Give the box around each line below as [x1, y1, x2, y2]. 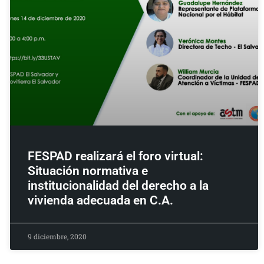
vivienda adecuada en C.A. [27, 193, 173, 208]
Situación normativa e [27, 164, 148, 179]
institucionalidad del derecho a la [27, 179, 209, 193]
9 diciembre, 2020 [27, 232, 87, 242]
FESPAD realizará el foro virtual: [27, 149, 203, 164]
